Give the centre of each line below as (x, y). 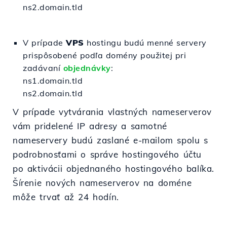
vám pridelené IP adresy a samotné (90, 126)
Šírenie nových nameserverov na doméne (102, 183)
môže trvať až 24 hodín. (66, 197)
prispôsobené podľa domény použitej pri (104, 55)
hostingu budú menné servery (145, 43)
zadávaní (43, 68)
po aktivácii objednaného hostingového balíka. (114, 168)
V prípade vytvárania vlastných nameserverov (112, 112)
